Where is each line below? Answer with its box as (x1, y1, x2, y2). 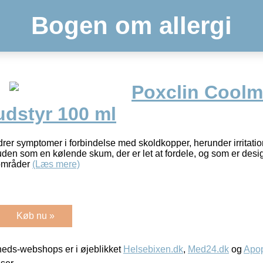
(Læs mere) (32, 159, 80, 169)
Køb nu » (16, 210, 55, 221)
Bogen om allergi (31, 12, 232, 39)
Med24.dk (188, 244, 229, 254)
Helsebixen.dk (123, 244, 183, 254)
